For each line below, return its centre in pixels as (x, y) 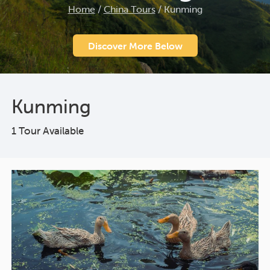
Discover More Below (135, 46)
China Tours (129, 9)
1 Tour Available (48, 130)
